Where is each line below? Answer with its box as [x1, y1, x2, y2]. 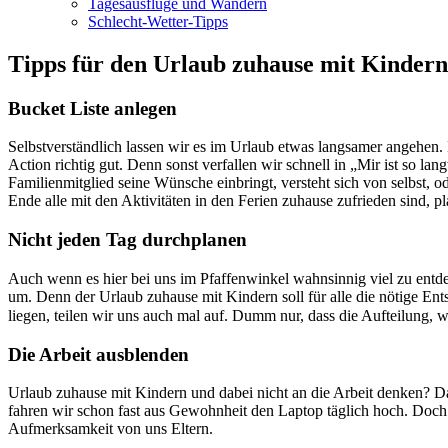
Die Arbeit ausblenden [8, 343, 189, 365]
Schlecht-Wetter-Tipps [88, 12, 228, 30]
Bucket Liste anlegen [8, 97, 177, 119]
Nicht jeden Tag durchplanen [8, 229, 247, 251]
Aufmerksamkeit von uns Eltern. [8, 420, 213, 438]
